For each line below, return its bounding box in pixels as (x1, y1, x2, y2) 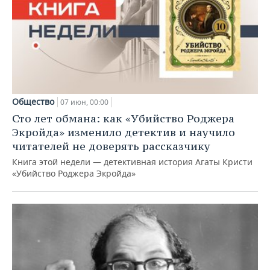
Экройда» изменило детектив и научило (12, 125, 235, 140)
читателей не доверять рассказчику (12, 139, 210, 154)
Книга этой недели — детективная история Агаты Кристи (12, 156, 253, 168)
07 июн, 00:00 (60, 97, 108, 108)
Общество (12, 96, 54, 108)
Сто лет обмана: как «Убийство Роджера (12, 111, 234, 126)
